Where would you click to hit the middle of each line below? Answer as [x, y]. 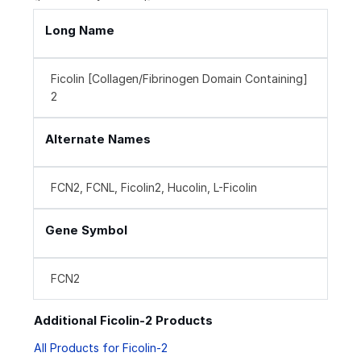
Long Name [80, 31]
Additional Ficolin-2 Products [123, 321]
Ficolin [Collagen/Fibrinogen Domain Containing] [179, 79]
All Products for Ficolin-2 [101, 347]
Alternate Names [98, 139]
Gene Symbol [86, 230]
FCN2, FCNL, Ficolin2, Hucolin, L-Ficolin [154, 188]
